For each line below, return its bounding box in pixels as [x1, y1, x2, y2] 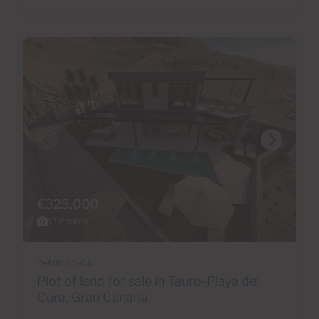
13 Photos [48, 216, 88, 227]
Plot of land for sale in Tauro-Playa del [37, 273, 259, 289]
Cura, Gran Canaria [37, 290, 148, 305]
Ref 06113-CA [37, 258, 93, 269]
